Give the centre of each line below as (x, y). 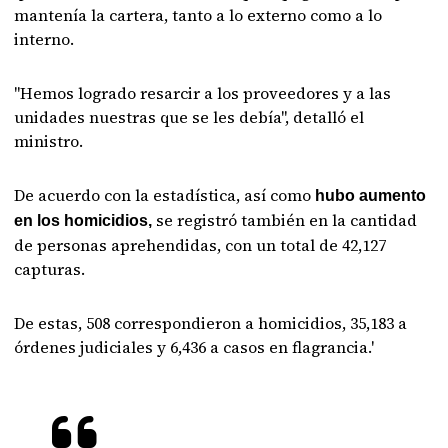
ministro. (49, 140)
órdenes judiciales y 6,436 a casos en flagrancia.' (194, 346)
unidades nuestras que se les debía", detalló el (189, 116)
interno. (44, 38)
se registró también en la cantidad (285, 219)
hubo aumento (369, 195)
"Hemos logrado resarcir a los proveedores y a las (203, 92)
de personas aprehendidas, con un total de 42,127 (200, 244)
